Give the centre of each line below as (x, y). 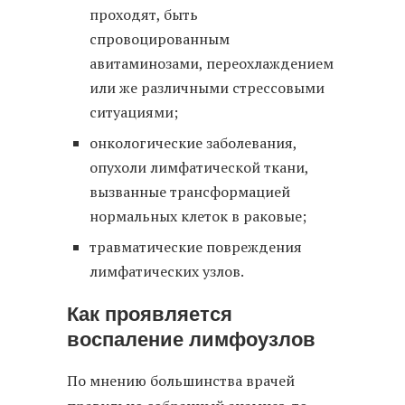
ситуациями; (134, 113)
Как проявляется (150, 315)
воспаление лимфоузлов (191, 340)
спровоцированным (160, 39)
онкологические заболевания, (193, 143)
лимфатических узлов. (167, 272)
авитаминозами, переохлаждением (212, 64)
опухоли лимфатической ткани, (199, 168)
